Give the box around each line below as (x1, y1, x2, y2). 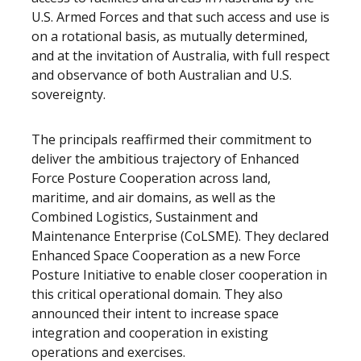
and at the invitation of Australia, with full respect (31, 47, 330, 64)
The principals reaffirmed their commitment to (31, 131, 312, 148)
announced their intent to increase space (31, 305, 279, 322)
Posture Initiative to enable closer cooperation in (31, 266, 327, 284)
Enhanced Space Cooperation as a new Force (31, 247, 301, 264)
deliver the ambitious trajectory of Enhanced (31, 150, 299, 168)
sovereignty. (31, 85, 106, 103)
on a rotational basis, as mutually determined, (31, 27, 308, 45)
